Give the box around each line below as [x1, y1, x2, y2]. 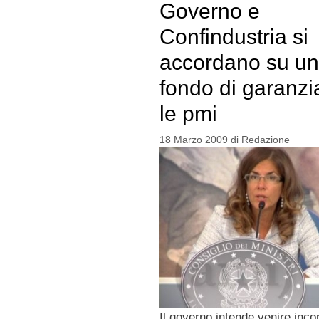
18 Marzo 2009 [159, 133, 228, 145]
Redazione [241, 133, 290, 145]
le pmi [159, 102, 217, 126]
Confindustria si [159, 25, 308, 49]
